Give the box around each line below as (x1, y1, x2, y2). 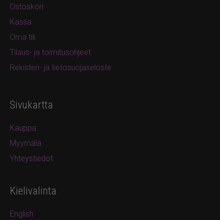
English (10, 209, 33, 219)
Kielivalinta (10, 185, 56, 197)
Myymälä (10, 138, 41, 148)
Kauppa (10, 123, 36, 133)
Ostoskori (10, 2, 43, 12)
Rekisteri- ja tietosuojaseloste (10, 63, 111, 73)
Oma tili (10, 32, 35, 42)
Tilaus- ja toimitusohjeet (10, 48, 91, 57)
